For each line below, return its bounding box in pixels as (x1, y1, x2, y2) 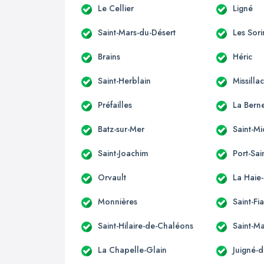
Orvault (98, 171, 126, 183)
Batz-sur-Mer (98, 123, 144, 135)
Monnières (98, 195, 137, 207)
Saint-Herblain (98, 74, 151, 87)
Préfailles (98, 98, 132, 111)
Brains (98, 50, 120, 62)
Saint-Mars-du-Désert (98, 26, 176, 38)
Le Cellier (98, 2, 134, 14)
